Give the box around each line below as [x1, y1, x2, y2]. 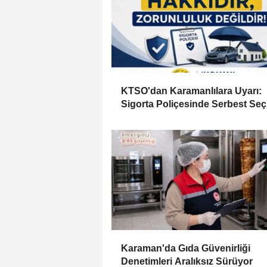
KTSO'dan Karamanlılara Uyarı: [121, 86, 262, 97]
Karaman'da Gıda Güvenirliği [121, 243, 250, 254]
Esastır [121, 112, 153, 123]
